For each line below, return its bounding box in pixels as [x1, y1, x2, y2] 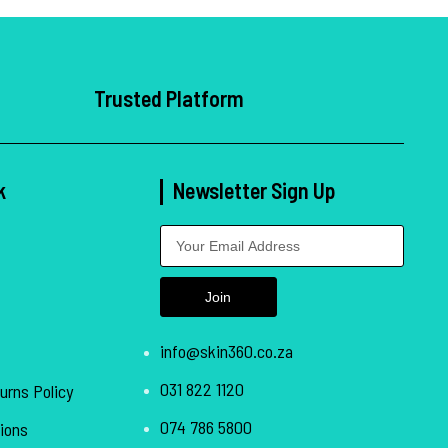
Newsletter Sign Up [172, 176, 336, 203]
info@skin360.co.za [159, 339, 293, 362]
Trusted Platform [93, 84, 244, 111]
